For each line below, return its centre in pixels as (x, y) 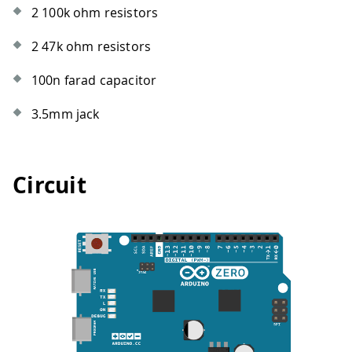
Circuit (49, 185)
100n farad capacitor (94, 81)
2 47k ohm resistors (92, 47)
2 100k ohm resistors (95, 13)
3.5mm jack (66, 114)
